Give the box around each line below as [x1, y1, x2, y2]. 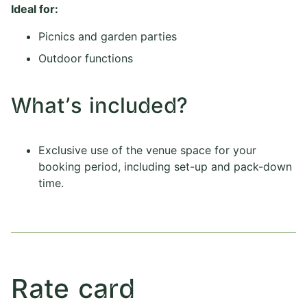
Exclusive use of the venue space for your [38, 143, 256, 158]
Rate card [11, 277, 135, 304]
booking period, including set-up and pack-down [38, 160, 292, 174]
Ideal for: [11, 2, 58, 16]
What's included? [11, 97, 188, 118]
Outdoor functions [38, 51, 133, 66]
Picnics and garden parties [38, 29, 177, 44]
